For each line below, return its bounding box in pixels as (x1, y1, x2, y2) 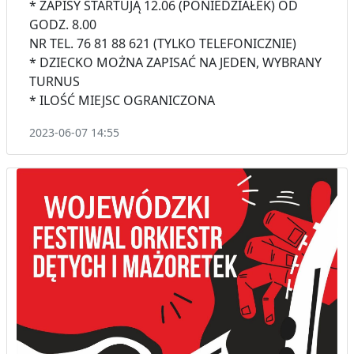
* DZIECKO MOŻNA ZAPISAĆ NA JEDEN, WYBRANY (29, 54, 322, 72)
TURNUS (29, 73, 80, 91)
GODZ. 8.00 (29, 16, 96, 34)
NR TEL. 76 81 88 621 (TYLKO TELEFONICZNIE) (29, 35, 296, 53)
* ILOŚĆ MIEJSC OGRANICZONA (29, 92, 215, 110)
